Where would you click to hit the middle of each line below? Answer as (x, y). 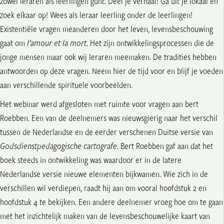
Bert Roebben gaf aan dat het (166, 146)
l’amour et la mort (56, 43)
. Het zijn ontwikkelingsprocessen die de (150, 43)
